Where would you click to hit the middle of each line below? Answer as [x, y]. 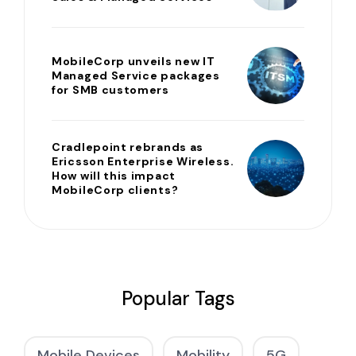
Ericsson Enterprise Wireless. [143, 161]
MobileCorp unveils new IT [133, 61]
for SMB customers [110, 89]
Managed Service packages [136, 75]
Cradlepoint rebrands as [128, 147]
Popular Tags [178, 298]
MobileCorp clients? [115, 190]
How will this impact [114, 175]
